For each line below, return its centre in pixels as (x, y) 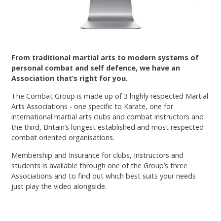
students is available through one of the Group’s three (100, 165)
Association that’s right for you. (70, 78)
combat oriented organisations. (63, 137)
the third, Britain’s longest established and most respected (108, 127)
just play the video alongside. (59, 186)
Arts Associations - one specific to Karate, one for (92, 106)
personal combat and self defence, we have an (96, 68)
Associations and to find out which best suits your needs (104, 176)
